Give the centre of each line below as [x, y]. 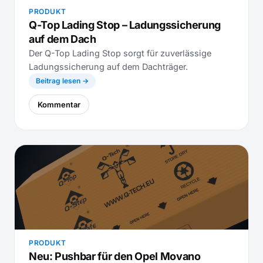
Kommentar [59, 104]
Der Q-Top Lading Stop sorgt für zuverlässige [120, 53]
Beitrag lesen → [62, 81]
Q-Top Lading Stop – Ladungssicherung [125, 25]
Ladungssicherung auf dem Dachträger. [108, 67]
